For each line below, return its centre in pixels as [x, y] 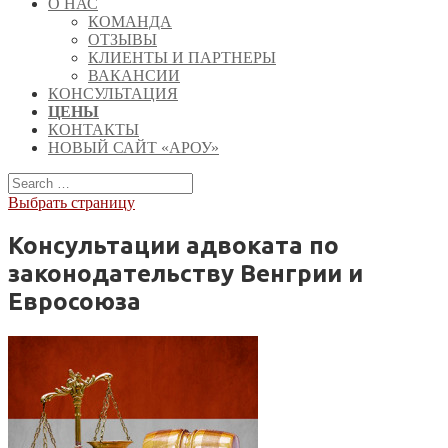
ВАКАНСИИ [134, 75]
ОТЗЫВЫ [122, 39]
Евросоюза [74, 301]
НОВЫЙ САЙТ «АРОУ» [133, 147]
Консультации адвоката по [173, 245]
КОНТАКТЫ [93, 129]
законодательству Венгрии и [185, 273]
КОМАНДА [130, 21]
